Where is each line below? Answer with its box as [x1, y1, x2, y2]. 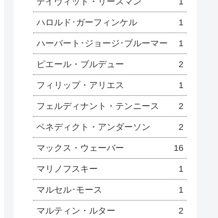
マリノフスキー [36, 164, 98, 174]
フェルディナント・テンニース [36, 101, 159, 111]
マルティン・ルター [36, 206, 115, 216]
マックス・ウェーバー [36, 143, 124, 153]
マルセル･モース [36, 185, 102, 195]
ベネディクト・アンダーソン [36, 122, 150, 132]
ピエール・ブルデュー [36, 59, 124, 70]
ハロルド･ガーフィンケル [36, 18, 137, 28]
